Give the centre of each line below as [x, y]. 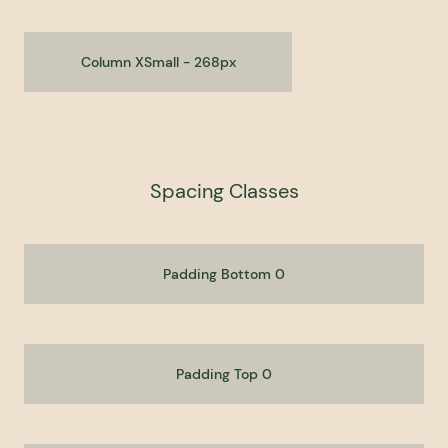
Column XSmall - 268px [158, 61]
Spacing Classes [224, 191]
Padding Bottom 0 [224, 273]
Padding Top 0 [224, 373]
